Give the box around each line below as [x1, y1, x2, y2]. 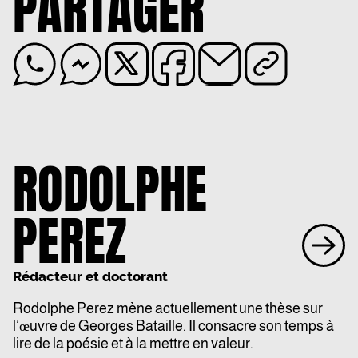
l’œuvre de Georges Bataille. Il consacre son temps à [13, 318, 334, 335]
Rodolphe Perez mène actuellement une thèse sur [13, 300, 323, 317]
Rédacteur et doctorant [13, 268, 168, 285]
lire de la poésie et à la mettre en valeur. [13, 336, 253, 352]
